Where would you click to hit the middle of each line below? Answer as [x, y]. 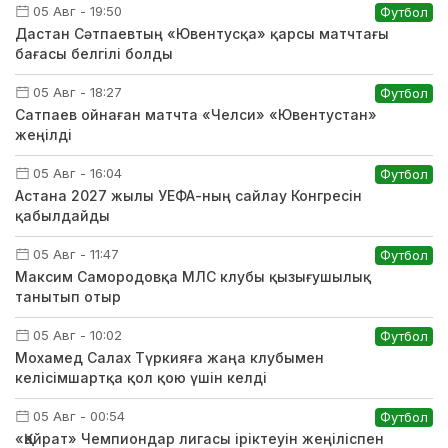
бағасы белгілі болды [94, 53]
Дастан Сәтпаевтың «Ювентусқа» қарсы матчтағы [202, 33]
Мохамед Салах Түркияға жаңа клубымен [169, 357]
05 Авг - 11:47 [76, 253]
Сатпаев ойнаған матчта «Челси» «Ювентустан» [196, 114]
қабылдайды [62, 215]
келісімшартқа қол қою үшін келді [141, 377]
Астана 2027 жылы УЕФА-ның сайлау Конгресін [188, 195]
